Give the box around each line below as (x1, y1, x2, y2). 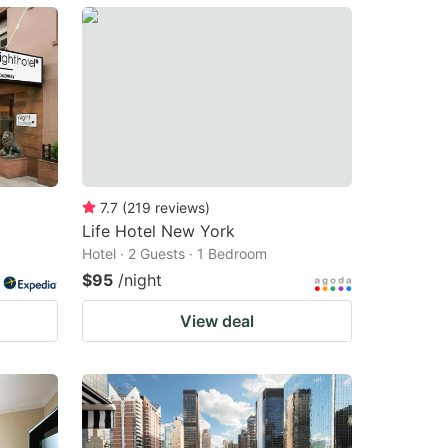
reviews (155, 198, 205, 216)
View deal (180, 310, 254, 331)
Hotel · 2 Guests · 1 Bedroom (82, 244, 267, 262)
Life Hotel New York (82, 220, 235, 241)
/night (118, 269, 162, 290)
